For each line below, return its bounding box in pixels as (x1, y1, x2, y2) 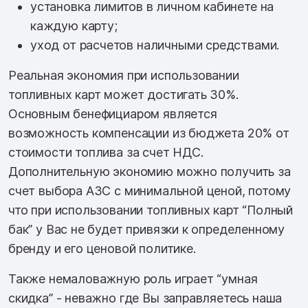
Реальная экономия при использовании (8, 68, 239, 82)
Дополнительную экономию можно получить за (8, 164, 291, 179)
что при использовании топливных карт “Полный (8, 203, 294, 217)
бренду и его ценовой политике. (8, 241, 199, 256)
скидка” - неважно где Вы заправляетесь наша (8, 291, 283, 305)
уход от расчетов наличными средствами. (30, 38, 280, 52)
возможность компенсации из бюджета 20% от (8, 126, 289, 140)
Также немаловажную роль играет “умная (8, 272, 258, 286)
